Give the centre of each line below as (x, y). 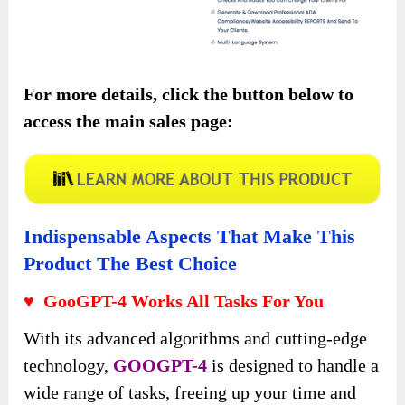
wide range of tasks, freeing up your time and (190, 393)
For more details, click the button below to (189, 94)
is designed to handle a (293, 366)
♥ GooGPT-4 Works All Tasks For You (174, 301)
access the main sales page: (129, 122)
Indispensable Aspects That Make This (190, 237)
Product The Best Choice (131, 264)
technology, (69, 366)
